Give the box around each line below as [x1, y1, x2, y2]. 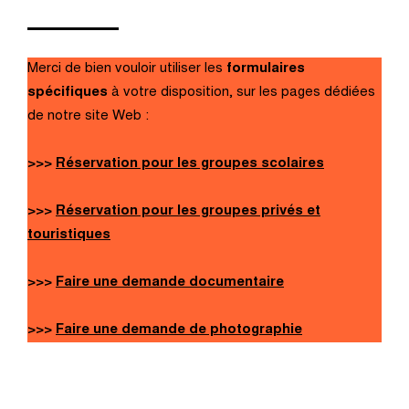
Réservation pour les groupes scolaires [56, 157, 324, 172]
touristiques [27, 228, 110, 243]
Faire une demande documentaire [56, 276, 284, 290]
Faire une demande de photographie [56, 323, 302, 338]
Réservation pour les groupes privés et [56, 204, 320, 219]
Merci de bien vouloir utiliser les [27, 62, 226, 77]
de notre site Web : [27, 110, 149, 124]
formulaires [226, 62, 305, 77]
